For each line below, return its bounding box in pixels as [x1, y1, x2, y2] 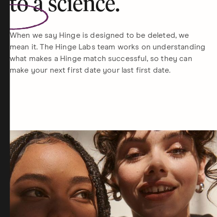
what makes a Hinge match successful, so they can [10, 55, 192, 62]
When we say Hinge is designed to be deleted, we [10, 31, 189, 39]
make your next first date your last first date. [10, 66, 171, 74]
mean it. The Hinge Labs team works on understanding [10, 43, 206, 51]
